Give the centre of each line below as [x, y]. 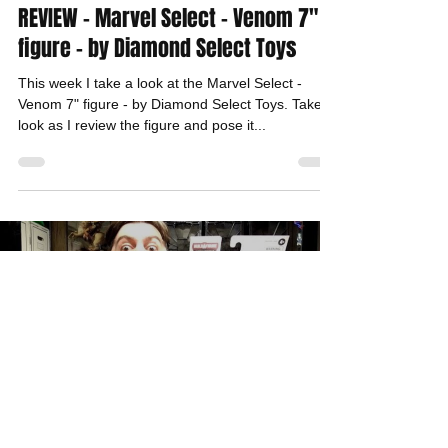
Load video [160, 311]
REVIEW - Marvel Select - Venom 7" [168, 18]
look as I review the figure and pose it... [142, 125]
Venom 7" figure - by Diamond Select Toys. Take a [176, 104]
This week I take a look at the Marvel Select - [160, 83]
